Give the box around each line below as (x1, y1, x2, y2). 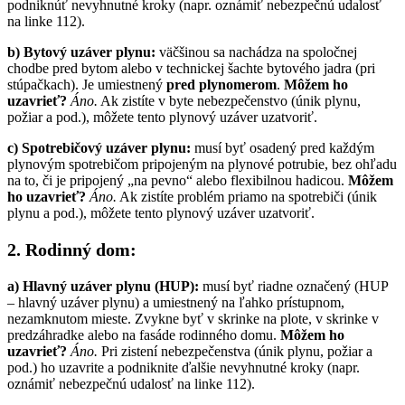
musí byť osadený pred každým (191, 139, 374, 155)
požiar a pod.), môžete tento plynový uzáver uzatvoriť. (7, 108, 317, 125)
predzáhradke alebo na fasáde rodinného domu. (7, 326, 280, 343)
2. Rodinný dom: (7, 239, 137, 259)
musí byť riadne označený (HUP (199, 278, 388, 294)
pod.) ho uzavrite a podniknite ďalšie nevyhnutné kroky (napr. (7, 359, 360, 375)
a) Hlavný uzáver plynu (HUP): (7, 278, 199, 294)
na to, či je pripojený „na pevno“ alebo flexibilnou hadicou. (7, 172, 348, 188)
